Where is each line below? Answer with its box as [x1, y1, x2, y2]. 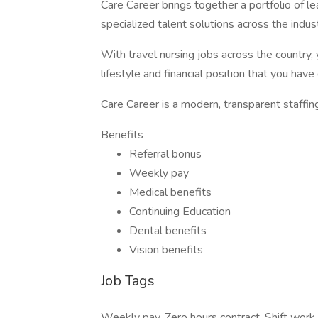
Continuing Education [129, 204, 231, 219]
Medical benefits [129, 185, 212, 200]
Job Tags [101, 271, 155, 290]
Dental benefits [129, 223, 207, 238]
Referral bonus [129, 146, 202, 162]
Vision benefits [129, 242, 203, 258]
